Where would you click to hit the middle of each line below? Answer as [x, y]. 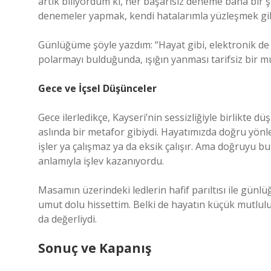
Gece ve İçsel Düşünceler [97, 88]
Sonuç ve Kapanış [95, 248]
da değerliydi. [67, 219]
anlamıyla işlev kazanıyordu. [101, 161]
